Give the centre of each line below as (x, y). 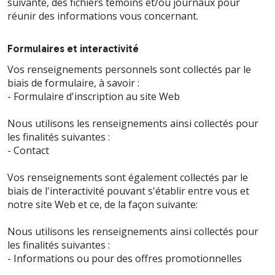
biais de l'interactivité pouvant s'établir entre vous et (128, 191)
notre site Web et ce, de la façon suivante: (103, 204)
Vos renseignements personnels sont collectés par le (129, 69)
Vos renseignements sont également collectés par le (128, 177)
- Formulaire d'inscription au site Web (94, 96)
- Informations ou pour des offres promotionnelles (125, 258)
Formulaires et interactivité (73, 48)
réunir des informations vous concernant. (103, 16)
